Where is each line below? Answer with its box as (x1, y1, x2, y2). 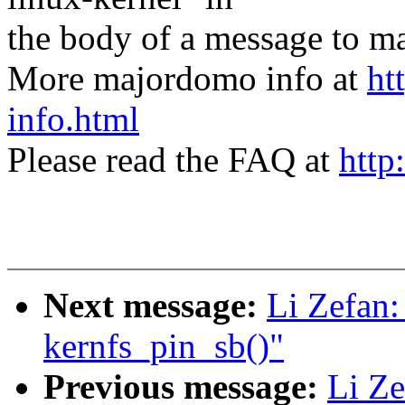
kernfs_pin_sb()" (43, 326, 284, 366)
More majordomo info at (7, 59, 367, 99)
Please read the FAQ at (7, 140, 339, 180)
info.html (7, 99, 139, 139)
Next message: (43, 286, 267, 325)
